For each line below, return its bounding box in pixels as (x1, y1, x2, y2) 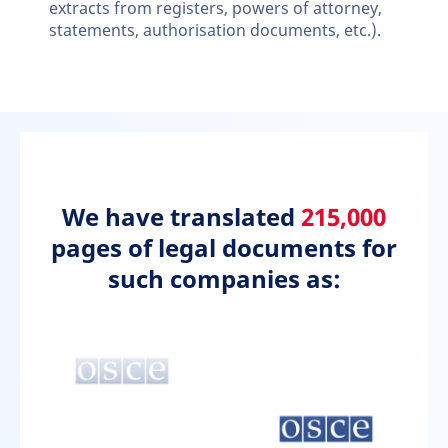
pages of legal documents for (51, 234, 397, 263)
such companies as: (107, 265, 341, 294)
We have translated (62, 203, 301, 232)
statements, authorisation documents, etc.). (49, 21, 381, 40)
